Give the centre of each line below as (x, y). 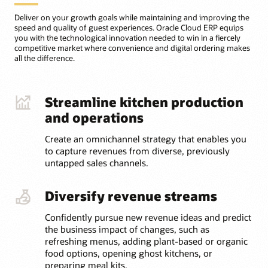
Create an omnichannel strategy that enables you (145, 139)
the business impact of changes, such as (127, 229)
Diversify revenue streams (131, 196)
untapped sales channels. (96, 163)
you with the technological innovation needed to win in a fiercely (127, 38)
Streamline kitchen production (144, 102)
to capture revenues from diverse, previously (137, 151)
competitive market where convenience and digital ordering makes (132, 48)
